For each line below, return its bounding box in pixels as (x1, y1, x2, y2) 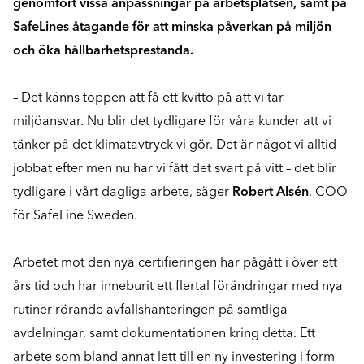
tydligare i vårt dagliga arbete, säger (13, 184, 232, 200)
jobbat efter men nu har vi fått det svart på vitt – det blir (13, 160, 336, 176)
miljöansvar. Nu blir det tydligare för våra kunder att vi (13, 113, 331, 129)
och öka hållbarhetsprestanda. (13, 42, 193, 58)
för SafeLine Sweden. (13, 207, 137, 223)
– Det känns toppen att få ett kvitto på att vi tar (13, 89, 284, 106)
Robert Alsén (232, 184, 309, 200)
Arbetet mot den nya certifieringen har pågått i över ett (13, 254, 337, 271)
